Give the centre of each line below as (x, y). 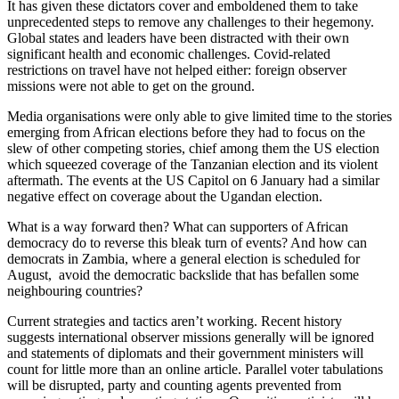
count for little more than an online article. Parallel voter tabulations (195, 370)
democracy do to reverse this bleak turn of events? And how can (187, 243)
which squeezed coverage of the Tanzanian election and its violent (192, 165)
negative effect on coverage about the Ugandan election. (165, 197)
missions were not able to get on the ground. (131, 86)
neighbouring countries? (75, 291)
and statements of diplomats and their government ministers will (185, 354)
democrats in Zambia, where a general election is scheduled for (183, 259)
